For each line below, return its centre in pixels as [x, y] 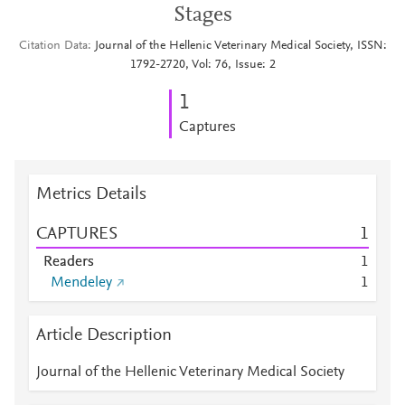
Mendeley [81, 283]
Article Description [104, 335]
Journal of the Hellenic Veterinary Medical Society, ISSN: [240, 46]
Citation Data [53, 46]
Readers [69, 262]
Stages [202, 15]
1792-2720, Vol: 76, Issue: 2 [202, 65]
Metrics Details [91, 194]
